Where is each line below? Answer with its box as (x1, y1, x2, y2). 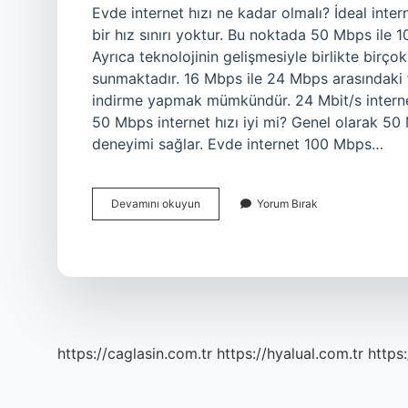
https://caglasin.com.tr (57, 344, 212, 362)
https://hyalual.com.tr (217, 344, 363, 362)
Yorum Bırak (257, 197, 318, 210)
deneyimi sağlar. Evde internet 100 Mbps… (92, 135, 383, 153)
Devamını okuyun (111, 197, 200, 210)
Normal (199, 196, 236, 209)
